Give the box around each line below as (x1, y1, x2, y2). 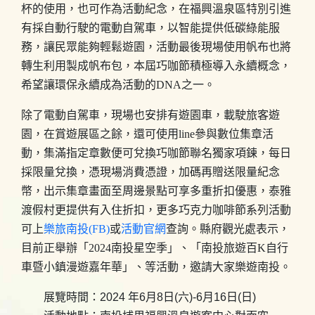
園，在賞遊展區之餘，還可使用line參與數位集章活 (21, 128, 274, 140)
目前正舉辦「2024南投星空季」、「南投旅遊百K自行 (21, 242, 288, 254)
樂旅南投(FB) (44, 223, 110, 235)
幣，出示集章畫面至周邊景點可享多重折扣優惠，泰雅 (21, 185, 291, 197)
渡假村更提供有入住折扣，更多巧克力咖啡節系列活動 (21, 204, 291, 216)
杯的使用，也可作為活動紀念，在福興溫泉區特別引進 (21, 3, 291, 15)
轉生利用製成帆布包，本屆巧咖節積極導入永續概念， (21, 60, 291, 72)
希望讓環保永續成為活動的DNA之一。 (21, 79, 215, 91)
